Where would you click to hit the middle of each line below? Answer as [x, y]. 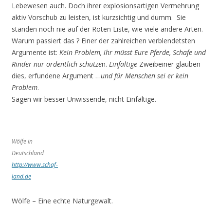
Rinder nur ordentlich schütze [57, 64]
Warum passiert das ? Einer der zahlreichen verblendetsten [103, 41]
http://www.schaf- [35, 165]
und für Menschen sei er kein [145, 76]
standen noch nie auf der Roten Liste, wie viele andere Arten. [107, 29]
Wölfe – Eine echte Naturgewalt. [62, 201]
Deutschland [28, 153]
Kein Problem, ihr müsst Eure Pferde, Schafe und [133, 52]
